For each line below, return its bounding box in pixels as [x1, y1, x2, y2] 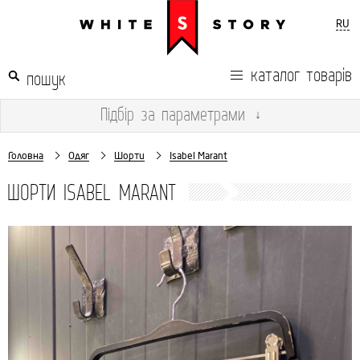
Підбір [100, 101, 134, 126]
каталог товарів [251, 61, 352, 87]
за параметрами [134, 101, 245, 126]
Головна [8, 149, 43, 162]
